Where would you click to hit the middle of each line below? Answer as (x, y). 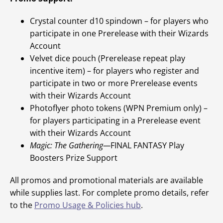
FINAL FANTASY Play (147, 145)
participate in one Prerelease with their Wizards (119, 33)
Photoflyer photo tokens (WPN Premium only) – (119, 108)
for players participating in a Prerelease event (115, 120)
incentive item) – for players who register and (114, 71)
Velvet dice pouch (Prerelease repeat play (108, 58)
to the (22, 205)
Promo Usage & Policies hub (88, 205)
